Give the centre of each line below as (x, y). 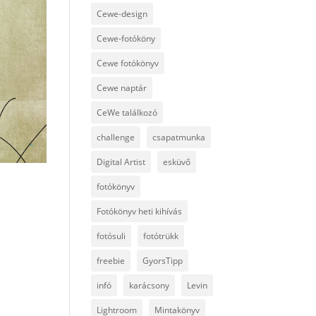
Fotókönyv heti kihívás (139, 211)
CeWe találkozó (127, 113)
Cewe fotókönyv (127, 63)
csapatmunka (178, 137)
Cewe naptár (121, 88)
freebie (110, 261)
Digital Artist (121, 162)
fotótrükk (160, 236)
